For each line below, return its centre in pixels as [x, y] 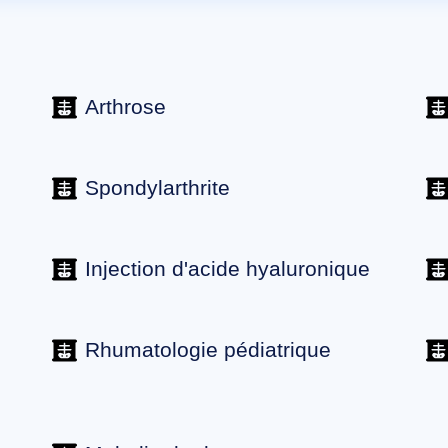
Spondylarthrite [158, 187]
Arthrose [126, 106]
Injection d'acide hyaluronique [228, 268]
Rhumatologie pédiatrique [208, 349]
